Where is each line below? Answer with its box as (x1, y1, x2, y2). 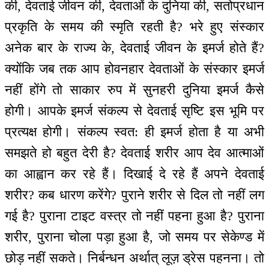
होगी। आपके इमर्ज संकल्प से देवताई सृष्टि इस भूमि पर (5, 103, 264, 118)
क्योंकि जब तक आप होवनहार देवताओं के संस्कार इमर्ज (5, 61, 264, 76)
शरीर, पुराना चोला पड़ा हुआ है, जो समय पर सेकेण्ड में (5, 229, 264, 244)
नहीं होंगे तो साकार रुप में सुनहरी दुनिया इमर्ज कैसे (5, 82, 264, 97)
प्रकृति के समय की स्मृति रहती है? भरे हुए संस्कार (5, 19, 264, 34)
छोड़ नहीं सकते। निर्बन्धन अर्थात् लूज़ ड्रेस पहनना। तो (5, 250, 264, 265)
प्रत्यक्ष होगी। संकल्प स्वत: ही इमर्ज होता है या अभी (5, 124, 264, 139)
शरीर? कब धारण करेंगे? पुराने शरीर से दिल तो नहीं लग (5, 187, 264, 202)
